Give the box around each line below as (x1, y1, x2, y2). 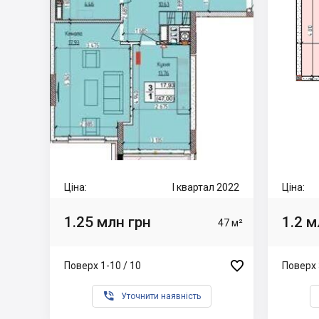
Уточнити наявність (121, 291, 201, 301)
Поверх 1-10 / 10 (64, 259, 141, 271)
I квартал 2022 (172, 182, 239, 193)
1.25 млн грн (64, 213, 151, 231)
